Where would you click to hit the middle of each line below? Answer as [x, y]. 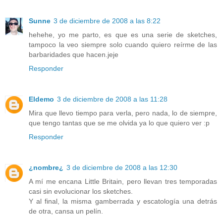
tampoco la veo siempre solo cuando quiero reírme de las [123, 44]
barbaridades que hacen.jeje [74, 54]
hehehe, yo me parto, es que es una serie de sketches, [123, 34]
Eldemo [41, 99]
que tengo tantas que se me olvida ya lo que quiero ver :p [119, 123]
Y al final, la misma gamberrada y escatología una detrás [123, 201]
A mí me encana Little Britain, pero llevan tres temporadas [123, 181]
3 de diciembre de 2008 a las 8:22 [107, 21]
